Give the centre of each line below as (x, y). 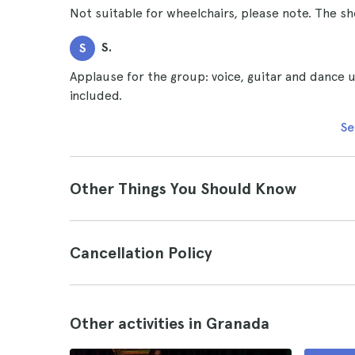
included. (96, 95)
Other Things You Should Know (183, 189)
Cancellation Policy (141, 253)
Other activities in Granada (170, 323)
